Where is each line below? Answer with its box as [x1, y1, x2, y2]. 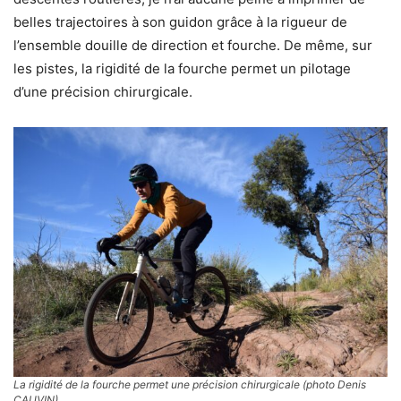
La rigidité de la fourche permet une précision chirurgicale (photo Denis [13, 378, 366, 392]
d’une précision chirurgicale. [13, 82, 192, 100]
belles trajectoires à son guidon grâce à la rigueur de [13, 13, 347, 30]
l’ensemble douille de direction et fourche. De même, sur [13, 36, 372, 54]
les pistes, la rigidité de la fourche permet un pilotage [13, 59, 351, 77]
